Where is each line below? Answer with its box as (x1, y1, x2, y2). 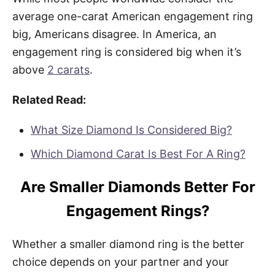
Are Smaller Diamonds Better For (20, 177, 255, 196)
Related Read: (12, 93, 86, 106)
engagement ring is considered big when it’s (12, 45, 241, 58)
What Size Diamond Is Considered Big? (31, 123, 232, 136)
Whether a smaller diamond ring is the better (12, 237, 244, 250)
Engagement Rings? (66, 201, 209, 220)
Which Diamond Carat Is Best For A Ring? (31, 147, 246, 160)
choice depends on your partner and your (12, 255, 229, 268)
